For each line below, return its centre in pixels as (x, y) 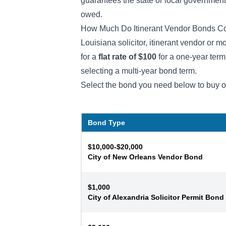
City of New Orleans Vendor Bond (145, 157)
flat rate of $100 (126, 57)
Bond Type (106, 123)
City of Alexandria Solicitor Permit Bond (156, 197)
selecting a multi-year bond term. (140, 71)
